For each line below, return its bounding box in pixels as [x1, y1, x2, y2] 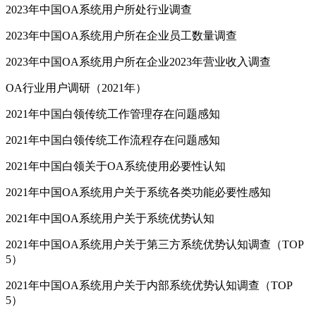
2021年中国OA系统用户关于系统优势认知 [6, 212, 214, 225]
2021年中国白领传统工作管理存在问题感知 [6, 108, 220, 121]
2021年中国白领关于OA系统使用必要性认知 [6, 160, 226, 173]
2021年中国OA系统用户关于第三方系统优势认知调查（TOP [6, 238, 303, 251]
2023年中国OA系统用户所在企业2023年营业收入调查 [6, 56, 271, 68]
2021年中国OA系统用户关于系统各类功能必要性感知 [6, 186, 271, 199]
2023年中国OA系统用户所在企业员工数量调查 [6, 30, 237, 42]
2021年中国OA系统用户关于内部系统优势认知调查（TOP [6, 279, 292, 292]
